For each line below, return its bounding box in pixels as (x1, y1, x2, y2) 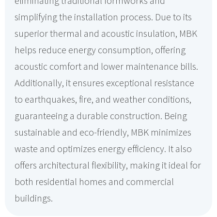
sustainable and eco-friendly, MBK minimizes (15, 126, 191, 138)
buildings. (15, 192, 53, 204)
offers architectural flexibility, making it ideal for (15, 159, 201, 171)
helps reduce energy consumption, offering (15, 44, 186, 56)
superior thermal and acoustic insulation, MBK (15, 27, 197, 39)
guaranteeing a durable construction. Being (15, 109, 187, 122)
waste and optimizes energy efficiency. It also (15, 142, 192, 155)
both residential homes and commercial (15, 175, 174, 187)
